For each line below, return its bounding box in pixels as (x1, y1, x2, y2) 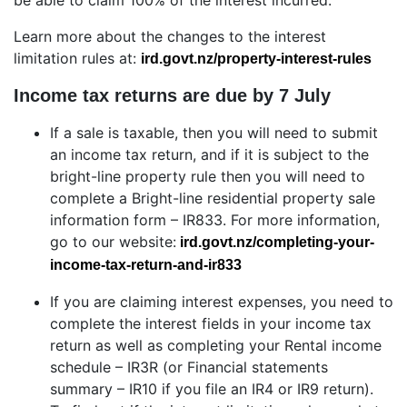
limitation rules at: (14, 49, 141, 68)
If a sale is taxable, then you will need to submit (50, 124, 378, 143)
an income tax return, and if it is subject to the (50, 145, 369, 164)
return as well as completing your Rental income (50, 336, 382, 355)
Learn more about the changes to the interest (14, 27, 326, 46)
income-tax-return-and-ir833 (50, 257, 242, 273)
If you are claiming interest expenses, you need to (50, 293, 393, 312)
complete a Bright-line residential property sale (50, 189, 375, 208)
